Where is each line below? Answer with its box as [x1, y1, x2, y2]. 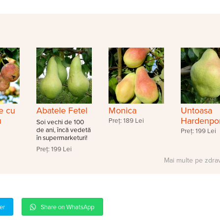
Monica [108, 105, 137, 116]
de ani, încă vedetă [36, 126, 91, 134]
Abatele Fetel [36, 105, 87, 116]
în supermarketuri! [36, 134, 87, 142]
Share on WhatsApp [41, 203, 95, 211]
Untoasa [181, 105, 213, 116]
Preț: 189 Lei [108, 116, 144, 125]
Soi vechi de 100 [36, 118, 84, 126]
